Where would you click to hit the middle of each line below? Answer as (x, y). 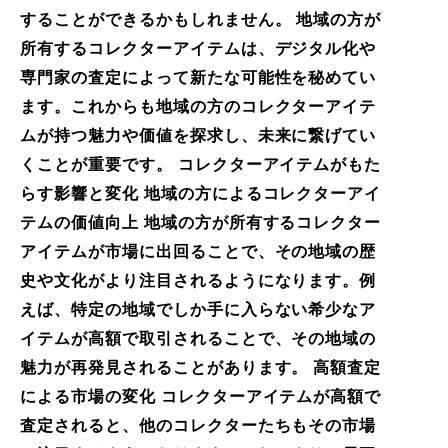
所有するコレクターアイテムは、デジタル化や (198, 48)
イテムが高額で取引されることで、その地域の (198, 338)
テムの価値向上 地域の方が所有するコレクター (201, 222)
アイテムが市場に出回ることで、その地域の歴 (198, 251)
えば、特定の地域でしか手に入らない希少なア (198, 309)
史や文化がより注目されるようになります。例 (198, 280)
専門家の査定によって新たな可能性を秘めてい (198, 77)
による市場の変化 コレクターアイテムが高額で (201, 396)
